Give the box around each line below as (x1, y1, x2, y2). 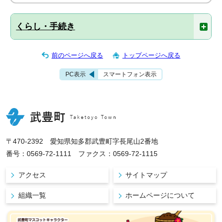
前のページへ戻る (52, 52, 103, 59)
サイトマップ (125, 170, 167, 179)
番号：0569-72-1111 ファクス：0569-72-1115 (6, 150, 158, 158)
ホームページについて (125, 191, 195, 200)
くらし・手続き (16, 21, 75, 32)
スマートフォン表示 (103, 71, 157, 78)
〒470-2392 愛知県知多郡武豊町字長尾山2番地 (6, 137, 159, 146)
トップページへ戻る (122, 52, 180, 59)
